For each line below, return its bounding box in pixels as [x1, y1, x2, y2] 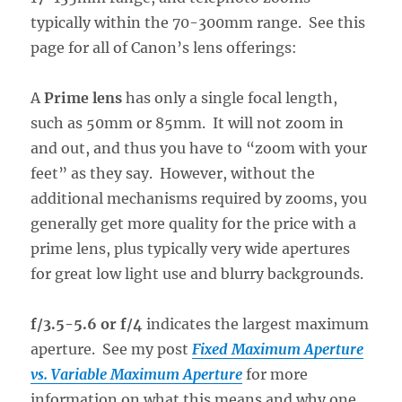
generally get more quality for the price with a [31, 214, 357, 232]
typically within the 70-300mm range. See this [31, 13, 366, 31]
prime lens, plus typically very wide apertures [31, 239, 351, 258]
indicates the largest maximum [143, 314, 370, 333]
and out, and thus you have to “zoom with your [31, 138, 368, 157]
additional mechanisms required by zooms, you [31, 188, 368, 207]
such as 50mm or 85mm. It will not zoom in [31, 113, 345, 132]
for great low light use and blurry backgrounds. [31, 264, 364, 283]
